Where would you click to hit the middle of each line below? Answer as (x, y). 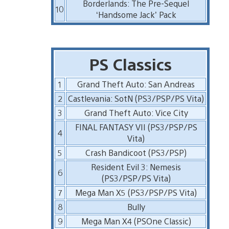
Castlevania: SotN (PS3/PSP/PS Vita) (136, 98)
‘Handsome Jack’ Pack (136, 14)
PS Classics (130, 63)
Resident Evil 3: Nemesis (136, 167)
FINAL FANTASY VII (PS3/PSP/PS (136, 127)
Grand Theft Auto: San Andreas (136, 84)
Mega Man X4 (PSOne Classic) (136, 221)
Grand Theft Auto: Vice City (136, 112)
